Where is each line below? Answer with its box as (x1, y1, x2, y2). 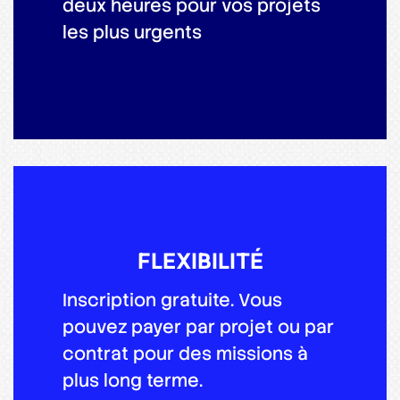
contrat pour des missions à (62, 341, 308, 365)
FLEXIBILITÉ (137, 246, 263, 276)
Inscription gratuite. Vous (62, 287, 282, 312)
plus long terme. (62, 368, 203, 392)
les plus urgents (62, 20, 202, 44)
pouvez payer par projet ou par (62, 314, 334, 338)
